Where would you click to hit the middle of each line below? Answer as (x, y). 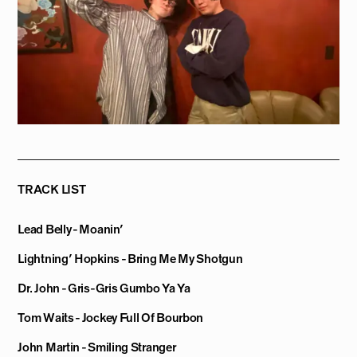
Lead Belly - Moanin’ (71, 229)
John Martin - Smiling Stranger (97, 347)
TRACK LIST (52, 190)
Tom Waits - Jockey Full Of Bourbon (111, 318)
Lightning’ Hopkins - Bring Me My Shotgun (130, 259)
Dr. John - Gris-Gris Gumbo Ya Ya (104, 288)
